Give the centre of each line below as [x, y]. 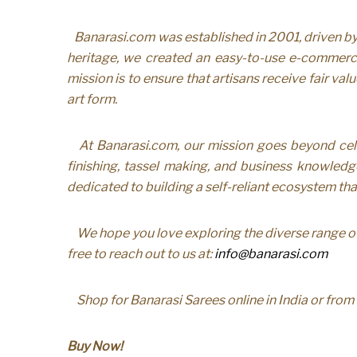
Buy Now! [95, 347]
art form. [92, 100]
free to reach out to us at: [141, 254]
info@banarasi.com [271, 254]
